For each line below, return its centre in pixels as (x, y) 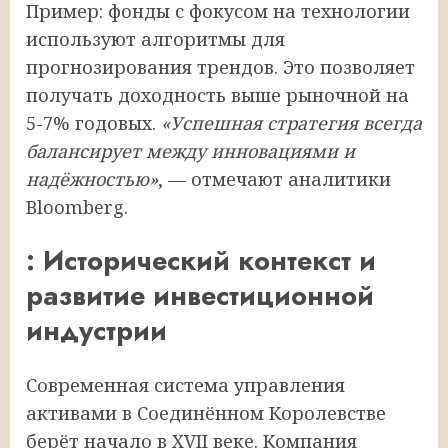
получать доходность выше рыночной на (217, 94)
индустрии (96, 331)
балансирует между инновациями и (190, 150)
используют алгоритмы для (155, 38)
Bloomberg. (77, 206)
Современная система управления (185, 384)
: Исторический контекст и (201, 261)
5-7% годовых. (93, 122)
